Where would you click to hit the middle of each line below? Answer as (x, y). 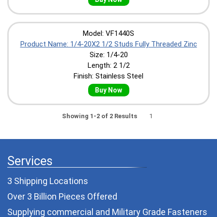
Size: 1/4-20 (108, 54)
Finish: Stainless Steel (108, 76)
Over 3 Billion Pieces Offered (62, 196)
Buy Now (108, 90)
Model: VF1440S (108, 33)
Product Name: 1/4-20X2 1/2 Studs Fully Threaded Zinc (108, 44)
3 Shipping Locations (48, 181)
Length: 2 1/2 (108, 65)
